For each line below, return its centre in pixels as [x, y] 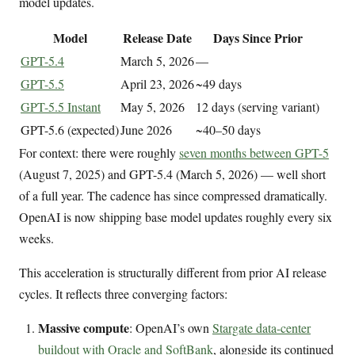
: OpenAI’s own [171, 328]
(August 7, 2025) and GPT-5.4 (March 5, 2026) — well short [172, 174]
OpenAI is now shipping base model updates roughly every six [176, 217]
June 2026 [146, 130]
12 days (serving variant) [258, 107]
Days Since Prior [258, 38]
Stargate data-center [261, 328]
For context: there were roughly [99, 153]
